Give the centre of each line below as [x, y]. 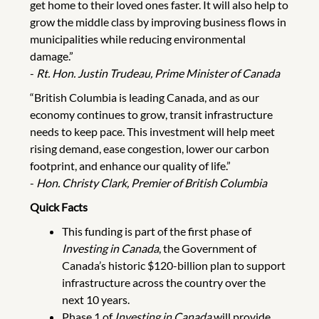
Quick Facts [59, 207]
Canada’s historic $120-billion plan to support [173, 266]
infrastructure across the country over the [163, 283]
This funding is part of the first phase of [156, 231]
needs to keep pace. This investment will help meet [152, 132]
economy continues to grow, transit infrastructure [151, 115]
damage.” [52, 56]
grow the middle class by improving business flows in [158, 22]
